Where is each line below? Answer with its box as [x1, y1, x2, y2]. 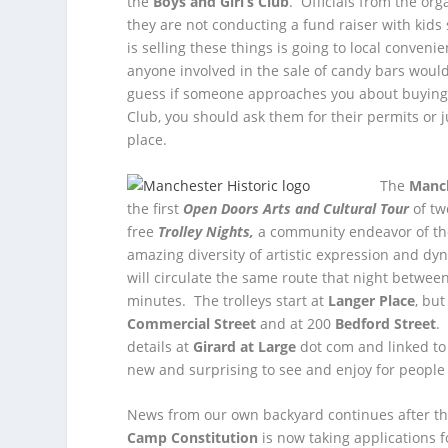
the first [127, 198, 184, 218]
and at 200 [256, 313, 336, 333]
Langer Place [328, 290, 416, 310]
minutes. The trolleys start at [127, 290, 329, 310]
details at [127, 336, 194, 356]
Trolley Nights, [158, 221, 259, 241]
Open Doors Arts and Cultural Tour [183, 198, 414, 218]
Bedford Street [335, 313, 437, 333]
